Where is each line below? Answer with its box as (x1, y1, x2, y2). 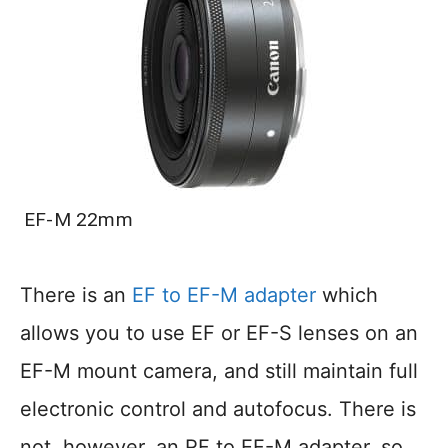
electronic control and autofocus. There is (20, 397, 416, 421)
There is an (20, 283, 132, 307)
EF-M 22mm (24, 208, 133, 231)
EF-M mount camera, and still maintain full (20, 359, 418, 383)
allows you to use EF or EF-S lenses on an (20, 321, 418, 345)
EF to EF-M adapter (132, 283, 316, 307)
